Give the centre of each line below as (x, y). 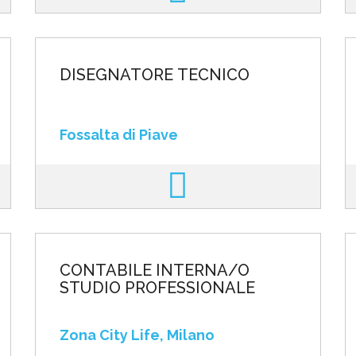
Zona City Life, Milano (137, 335)
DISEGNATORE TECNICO (154, 75)
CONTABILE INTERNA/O (154, 270)
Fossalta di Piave (118, 135)
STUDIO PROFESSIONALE (157, 288)
